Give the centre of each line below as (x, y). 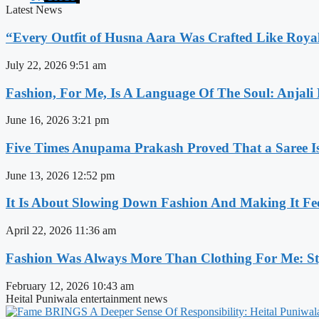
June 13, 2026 (39, 175)
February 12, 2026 (49, 286)
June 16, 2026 (39, 120)
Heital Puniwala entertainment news (87, 298)
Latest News (34, 10)
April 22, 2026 (40, 231)
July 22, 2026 (38, 65)
